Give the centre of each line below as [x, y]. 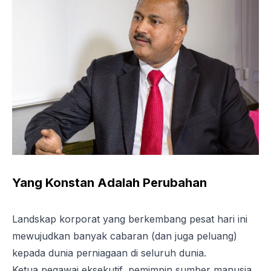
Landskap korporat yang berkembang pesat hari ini [130, 219]
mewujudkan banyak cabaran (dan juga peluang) [125, 236]
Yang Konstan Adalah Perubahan [109, 182]
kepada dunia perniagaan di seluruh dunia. [109, 253]
